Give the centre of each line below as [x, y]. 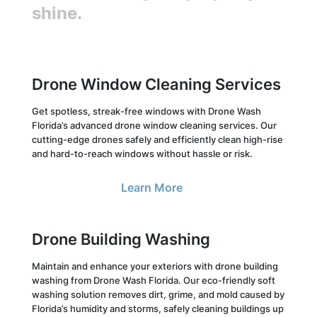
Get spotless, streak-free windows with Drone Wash [146, 111]
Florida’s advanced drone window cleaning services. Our [154, 126]
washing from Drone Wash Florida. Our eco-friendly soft [153, 281]
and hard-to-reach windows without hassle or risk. [142, 154]
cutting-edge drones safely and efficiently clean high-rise [157, 140]
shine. [57, 13]
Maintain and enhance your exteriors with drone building [155, 266]
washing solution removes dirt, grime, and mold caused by [158, 295]
